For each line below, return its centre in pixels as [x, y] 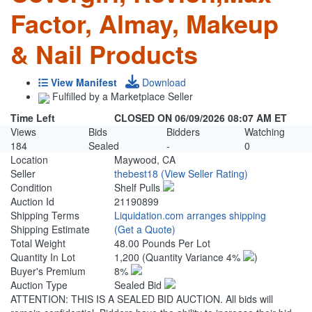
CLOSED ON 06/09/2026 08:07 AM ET [201, 118]
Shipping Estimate [50, 229]
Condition [31, 188]
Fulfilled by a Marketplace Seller [121, 96]
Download [163, 83]
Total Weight [38, 243]
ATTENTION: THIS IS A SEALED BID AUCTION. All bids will [142, 299]
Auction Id [32, 202]
